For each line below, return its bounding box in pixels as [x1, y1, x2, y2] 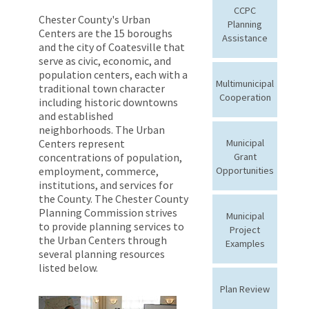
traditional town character [39, 81, 165, 95]
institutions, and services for [39, 177, 173, 192]
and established [39, 108, 113, 123]
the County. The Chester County [39, 191, 188, 206]
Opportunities [216, 163, 274, 177]
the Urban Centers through [39, 232, 167, 247]
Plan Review [220, 282, 270, 295]
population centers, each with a [39, 67, 188, 81]
